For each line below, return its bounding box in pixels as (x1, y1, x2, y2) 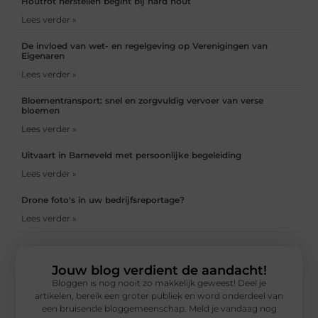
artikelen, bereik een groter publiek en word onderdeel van (35, 290, 283, 301)
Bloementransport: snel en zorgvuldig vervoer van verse (21, 94, 264, 106)
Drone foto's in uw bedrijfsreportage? (21, 194, 185, 205)
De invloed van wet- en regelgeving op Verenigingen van (21, 40, 268, 51)
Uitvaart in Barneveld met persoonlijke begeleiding (21, 149, 242, 160)
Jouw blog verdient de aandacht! (51, 262, 267, 278)
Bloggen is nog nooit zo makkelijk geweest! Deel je (52, 277, 266, 288)
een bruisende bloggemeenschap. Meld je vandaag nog (41, 302, 277, 314)
